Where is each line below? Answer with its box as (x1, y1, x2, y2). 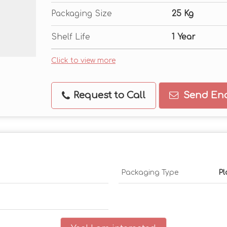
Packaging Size (51, 9, 112, 18)
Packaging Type (121, 169, 178, 176)
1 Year (172, 32, 195, 42)
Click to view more (51, 57, 116, 64)
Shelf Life (51, 32, 90, 42)
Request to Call (71, 90, 145, 100)
